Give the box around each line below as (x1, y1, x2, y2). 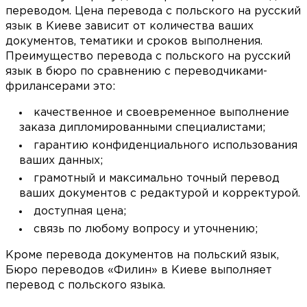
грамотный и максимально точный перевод (34, 173, 280, 184)
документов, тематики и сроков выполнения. (5, 36, 262, 47)
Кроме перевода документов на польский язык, (5, 250, 279, 261)
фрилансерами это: (5, 82, 115, 93)
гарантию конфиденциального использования (34, 140, 297, 151)
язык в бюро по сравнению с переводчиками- (5, 66, 267, 77)
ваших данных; (19, 156, 103, 167)
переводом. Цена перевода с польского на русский (5, 6, 301, 17)
